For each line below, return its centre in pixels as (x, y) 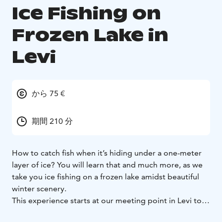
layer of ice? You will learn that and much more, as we (107, 165)
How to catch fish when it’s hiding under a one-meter (107, 153)
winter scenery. (39, 189)
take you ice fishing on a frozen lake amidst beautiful (106, 177)
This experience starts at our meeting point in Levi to (107, 201)
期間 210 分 (52, 121)
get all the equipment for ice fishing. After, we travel (105, 213)
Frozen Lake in (90, 35)
